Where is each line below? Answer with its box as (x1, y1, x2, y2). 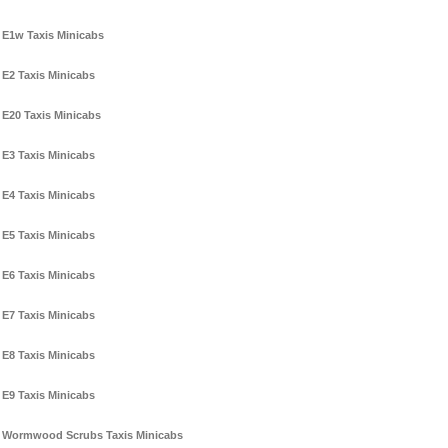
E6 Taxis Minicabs (2, 269, 95, 282)
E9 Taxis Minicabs (2, 389, 95, 402)
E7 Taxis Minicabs (2, 309, 95, 322)
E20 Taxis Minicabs (2, 109, 101, 122)
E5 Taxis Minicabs (2, 229, 95, 242)
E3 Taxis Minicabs (2, 149, 95, 162)
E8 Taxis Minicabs (2, 349, 95, 362)
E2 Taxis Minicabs (2, 69, 95, 82)
